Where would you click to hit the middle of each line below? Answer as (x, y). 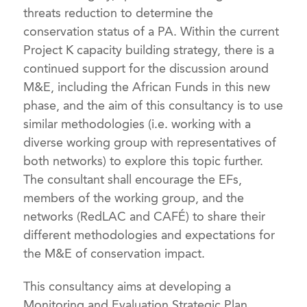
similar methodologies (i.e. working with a (137, 124)
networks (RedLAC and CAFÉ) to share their (145, 216)
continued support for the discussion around (146, 68)
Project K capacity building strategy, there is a (149, 50)
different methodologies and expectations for (149, 235)
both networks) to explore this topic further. (144, 161)
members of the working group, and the (134, 198)
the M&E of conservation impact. (114, 253)
